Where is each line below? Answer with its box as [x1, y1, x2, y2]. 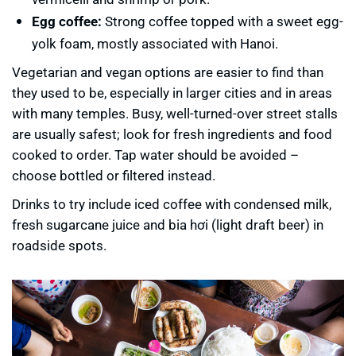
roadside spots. [12, 236, 106, 255]
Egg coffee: [32, 12, 102, 31]
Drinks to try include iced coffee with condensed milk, [12, 195, 331, 214]
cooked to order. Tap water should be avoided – [12, 145, 299, 164]
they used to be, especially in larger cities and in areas [12, 83, 332, 103]
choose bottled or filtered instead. [12, 166, 215, 185]
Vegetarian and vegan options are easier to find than [12, 63, 323, 82]
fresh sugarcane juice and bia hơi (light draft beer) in [12, 215, 323, 234]
